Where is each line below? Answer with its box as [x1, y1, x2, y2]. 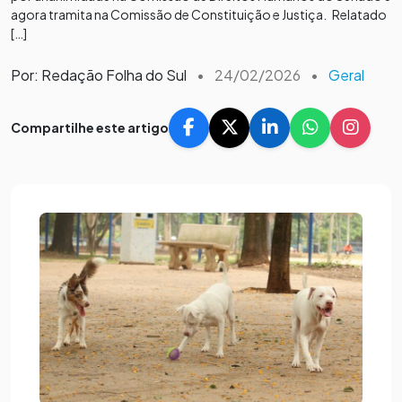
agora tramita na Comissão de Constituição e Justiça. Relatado [11, 5, 387, 22]
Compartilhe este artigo [11, 118, 169, 135]
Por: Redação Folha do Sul [11, 65, 187, 84]
